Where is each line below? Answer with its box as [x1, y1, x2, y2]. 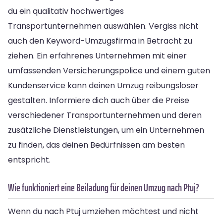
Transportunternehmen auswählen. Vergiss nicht [8, 20, 199, 32]
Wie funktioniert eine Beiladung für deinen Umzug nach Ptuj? [8, 179, 199, 196]
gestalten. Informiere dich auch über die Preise [8, 94, 189, 106]
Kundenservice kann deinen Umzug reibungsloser [8, 79, 199, 91]
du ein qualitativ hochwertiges [8, 5, 124, 17]
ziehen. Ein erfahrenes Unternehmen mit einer [8, 50, 187, 61]
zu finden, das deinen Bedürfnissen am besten [8, 139, 185, 151]
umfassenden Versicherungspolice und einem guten [8, 64, 210, 76]
